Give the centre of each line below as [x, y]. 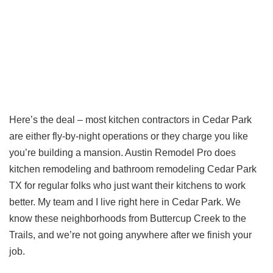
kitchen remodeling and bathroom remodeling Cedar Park [133, 169]
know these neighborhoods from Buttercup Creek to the [128, 218]
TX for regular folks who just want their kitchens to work [127, 185]
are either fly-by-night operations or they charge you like [129, 136]
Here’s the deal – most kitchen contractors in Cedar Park [130, 119]
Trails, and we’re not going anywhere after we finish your [130, 235]
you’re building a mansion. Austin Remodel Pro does [122, 152]
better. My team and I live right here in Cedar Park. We [125, 202]
